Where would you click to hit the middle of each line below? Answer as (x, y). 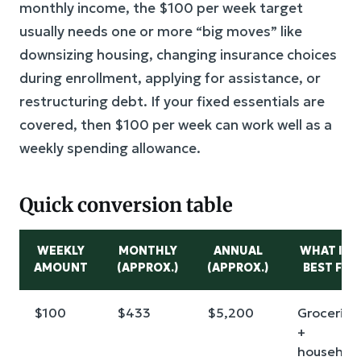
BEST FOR (330, 268)
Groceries (328, 313)
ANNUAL (238, 251)
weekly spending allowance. (110, 148)
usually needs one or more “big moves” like (161, 31)
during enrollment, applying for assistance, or (170, 78)
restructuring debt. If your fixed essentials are (172, 102)
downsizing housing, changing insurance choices (178, 55)
